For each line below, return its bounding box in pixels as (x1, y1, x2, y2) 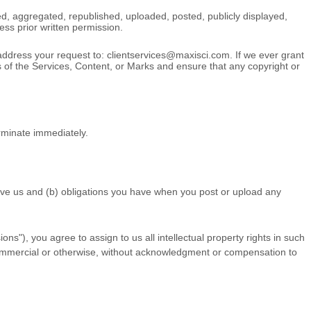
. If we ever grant (230, 49, 304, 60)
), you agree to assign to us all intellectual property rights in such (22, 232, 305, 243)
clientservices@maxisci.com (107, 49, 230, 60)
